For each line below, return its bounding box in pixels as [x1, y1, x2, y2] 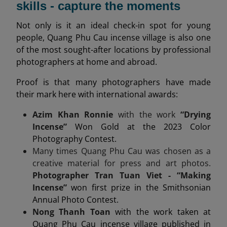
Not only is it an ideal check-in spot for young [16, 19, 211, 31]
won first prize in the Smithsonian [71, 181, 211, 193]
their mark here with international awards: [16, 88, 178, 100]
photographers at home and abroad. [16, 56, 157, 67]
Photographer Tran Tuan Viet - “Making [32, 169, 211, 181]
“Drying [180, 108, 211, 120]
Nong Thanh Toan [32, 206, 116, 217]
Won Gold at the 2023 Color [75, 121, 211, 132]
